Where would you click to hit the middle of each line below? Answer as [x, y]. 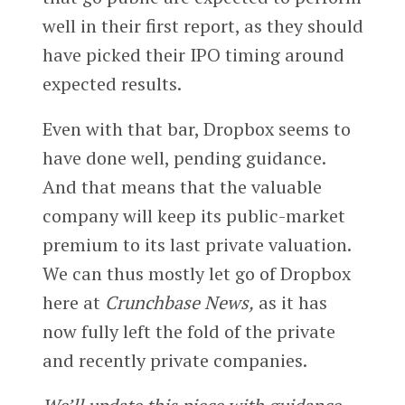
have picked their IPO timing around [193, 54]
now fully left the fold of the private [188, 331]
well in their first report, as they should [202, 25]
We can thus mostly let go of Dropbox [196, 273]
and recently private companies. [174, 360]
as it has [290, 302]
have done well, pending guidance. [184, 157]
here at [73, 302]
